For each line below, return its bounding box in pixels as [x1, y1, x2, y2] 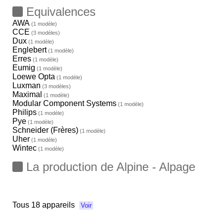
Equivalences [23, 5, 96, 18]
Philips [12, 108, 37, 116]
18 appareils [31, 201, 77, 209]
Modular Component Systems [12, 99, 116, 108]
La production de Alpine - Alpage [23, 160, 195, 173]
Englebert [12, 46, 47, 54]
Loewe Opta [12, 72, 55, 81]
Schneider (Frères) [12, 126, 78, 134]
